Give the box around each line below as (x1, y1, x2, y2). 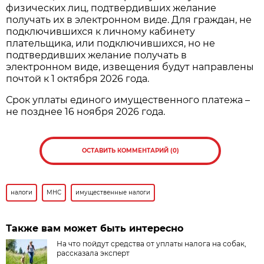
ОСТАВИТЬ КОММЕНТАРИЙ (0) (81, 147, 179, 155)
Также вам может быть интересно (6, 223, 184, 235)
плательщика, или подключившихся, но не (6, 38, 216, 49)
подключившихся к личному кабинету (6, 26, 196, 38)
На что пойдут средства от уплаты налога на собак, (57, 239, 247, 249)
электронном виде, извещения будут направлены (6, 61, 255, 73)
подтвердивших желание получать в (6, 49, 187, 61)
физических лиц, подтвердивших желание (6, 2, 217, 14)
